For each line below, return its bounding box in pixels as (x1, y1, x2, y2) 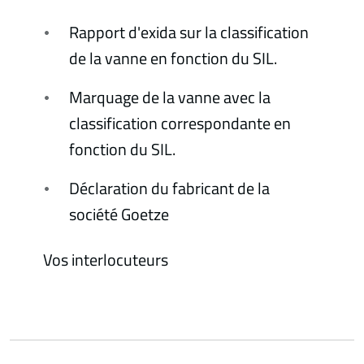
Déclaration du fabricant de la (69, 175, 271, 201)
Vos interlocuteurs (43, 246, 169, 272)
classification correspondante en (69, 110, 292, 136)
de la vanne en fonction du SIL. (69, 45, 278, 71)
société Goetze (69, 201, 170, 227)
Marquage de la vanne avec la (69, 84, 271, 110)
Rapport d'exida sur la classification (69, 19, 310, 45)
